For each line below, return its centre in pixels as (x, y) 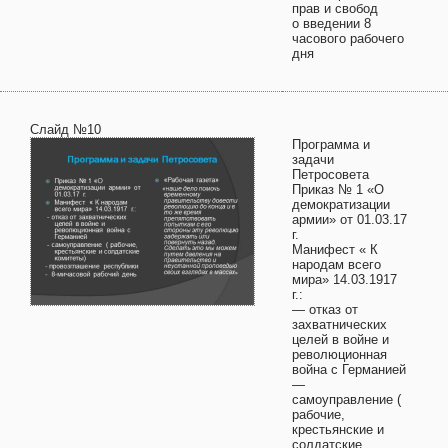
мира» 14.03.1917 (344, 279)
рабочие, (318, 414)
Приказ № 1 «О (338, 189)
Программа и (331, 144)
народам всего (336, 264)
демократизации (341, 204)
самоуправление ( (346, 399)
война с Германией (349, 369)
